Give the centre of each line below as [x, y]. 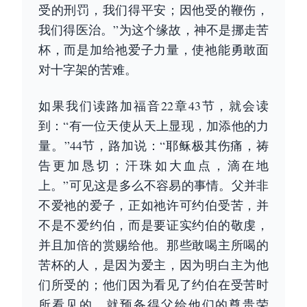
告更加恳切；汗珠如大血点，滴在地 [153, 165]
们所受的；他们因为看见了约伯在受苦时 [153, 284]
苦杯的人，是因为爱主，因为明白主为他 [153, 265]
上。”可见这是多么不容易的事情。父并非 [153, 185]
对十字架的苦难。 [88, 69]
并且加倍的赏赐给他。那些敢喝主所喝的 [153, 245]
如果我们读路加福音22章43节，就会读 [153, 106]
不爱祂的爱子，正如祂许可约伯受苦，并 [153, 205]
